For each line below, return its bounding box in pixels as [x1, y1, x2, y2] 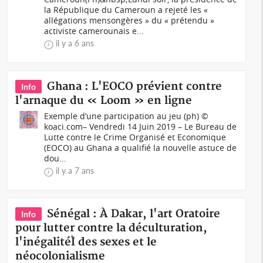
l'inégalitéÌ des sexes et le [15, 235, 157, 249]
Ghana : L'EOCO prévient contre [47, 80, 222, 93]
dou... [44, 153, 67, 164]
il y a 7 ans [56, 166, 95, 176]
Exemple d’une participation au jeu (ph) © [44, 110, 209, 122]
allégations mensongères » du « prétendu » [44, 15, 215, 26]
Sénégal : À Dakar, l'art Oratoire [47, 207, 221, 221]
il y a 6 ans [56, 38, 95, 48]
